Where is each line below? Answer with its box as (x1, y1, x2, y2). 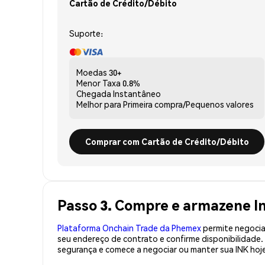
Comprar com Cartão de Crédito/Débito (85, 135, 249, 147)
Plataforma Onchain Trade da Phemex (57, 222, 201, 233)
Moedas (76, 66, 107, 77)
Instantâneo (113, 88, 161, 99)
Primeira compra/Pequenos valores (123, 98, 254, 109)
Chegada (76, 88, 111, 99)
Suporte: (69, 27, 103, 38)
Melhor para (76, 98, 121, 109)
